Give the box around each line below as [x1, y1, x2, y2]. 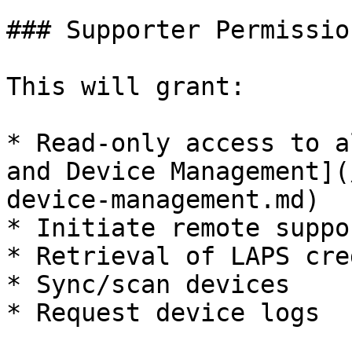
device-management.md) [6, 185, 320, 214]
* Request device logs [6, 299, 320, 327]
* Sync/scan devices [6, 270, 290, 299]
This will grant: [6, 72, 245, 101]
